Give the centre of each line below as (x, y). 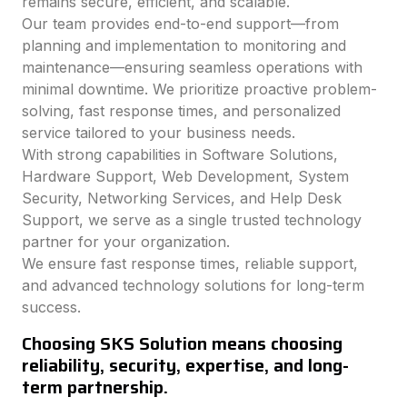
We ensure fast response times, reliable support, (190, 264)
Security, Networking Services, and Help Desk (182, 199)
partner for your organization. (126, 242)
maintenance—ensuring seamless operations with (192, 68)
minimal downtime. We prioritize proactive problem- (199, 89)
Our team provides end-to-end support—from (180, 24)
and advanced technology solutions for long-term (193, 286)
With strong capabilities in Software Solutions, (180, 155)
